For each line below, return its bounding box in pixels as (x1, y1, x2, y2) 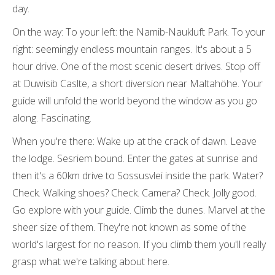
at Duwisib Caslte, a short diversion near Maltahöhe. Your (12, 77, 263, 90)
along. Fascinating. (12, 111, 91, 125)
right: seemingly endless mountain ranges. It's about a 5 (12, 42, 252, 56)
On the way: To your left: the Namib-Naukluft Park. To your (12, 25, 265, 39)
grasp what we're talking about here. (12, 255, 169, 268)
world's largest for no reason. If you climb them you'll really (12, 238, 266, 251)
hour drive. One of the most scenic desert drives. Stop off (12, 60, 260, 73)
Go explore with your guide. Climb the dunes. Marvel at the (12, 203, 265, 217)
